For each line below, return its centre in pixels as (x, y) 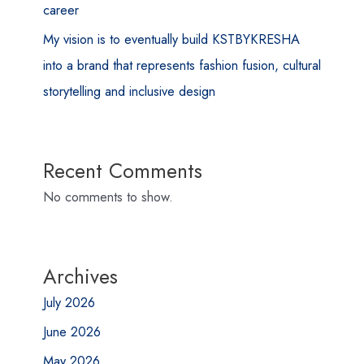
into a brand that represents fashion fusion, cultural (182, 65)
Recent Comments (122, 170)
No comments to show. (108, 196)
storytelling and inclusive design (129, 91)
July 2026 (69, 302)
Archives (80, 276)
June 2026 (71, 331)
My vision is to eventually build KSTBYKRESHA (171, 39)
